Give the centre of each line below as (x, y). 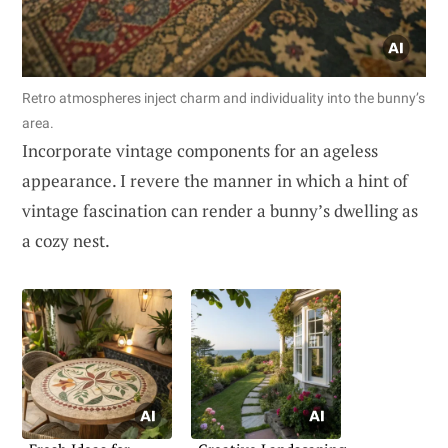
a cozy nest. (66, 240)
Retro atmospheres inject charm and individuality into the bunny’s (223, 97)
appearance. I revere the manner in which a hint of (215, 180)
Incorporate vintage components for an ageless (200, 150)
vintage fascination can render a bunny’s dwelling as (220, 210)
